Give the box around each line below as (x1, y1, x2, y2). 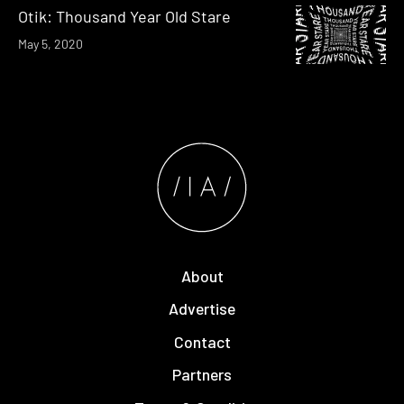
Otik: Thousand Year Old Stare (18, 5, 231, 26)
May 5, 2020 (18, 35, 83, 51)
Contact (173, 331, 231, 352)
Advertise (169, 298, 235, 319)
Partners (172, 364, 232, 385)
